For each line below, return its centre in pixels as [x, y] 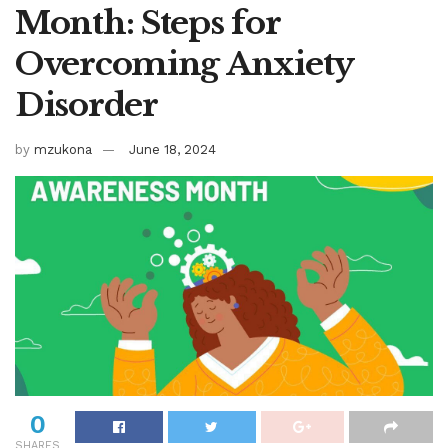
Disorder [86, 104]
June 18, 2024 [172, 149]
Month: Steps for [148, 22]
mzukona [63, 149]
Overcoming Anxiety [184, 63]
